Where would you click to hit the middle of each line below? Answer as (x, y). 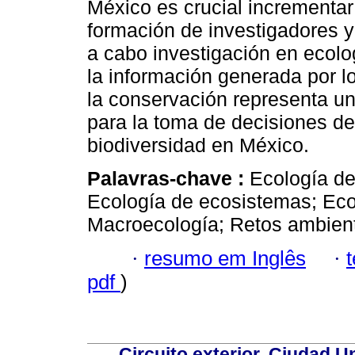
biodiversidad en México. (198, 145)
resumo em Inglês (225, 258)
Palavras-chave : (168, 179)
